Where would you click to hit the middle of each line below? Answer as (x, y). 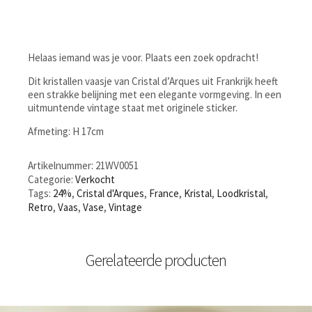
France (164, 193)
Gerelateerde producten (156, 260)
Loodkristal (241, 193)
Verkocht (95, 179)
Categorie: (52, 179)
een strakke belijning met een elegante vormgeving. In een (155, 94)
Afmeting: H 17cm (66, 131)
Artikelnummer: (62, 165)
